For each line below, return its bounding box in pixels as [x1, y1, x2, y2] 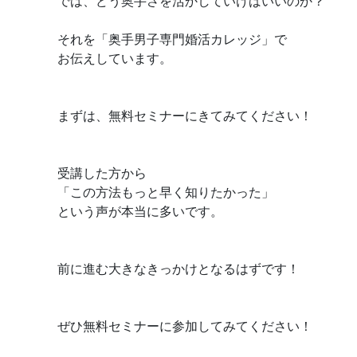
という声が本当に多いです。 [57, 202, 223, 219]
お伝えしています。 [57, 49, 172, 66]
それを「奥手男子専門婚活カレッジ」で [57, 30, 287, 47]
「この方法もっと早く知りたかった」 [57, 183, 274, 200]
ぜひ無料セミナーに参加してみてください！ [57, 317, 312, 334]
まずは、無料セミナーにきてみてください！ [57, 107, 312, 124]
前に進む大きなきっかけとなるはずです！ [57, 260, 300, 277]
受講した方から [57, 164, 147, 181]
